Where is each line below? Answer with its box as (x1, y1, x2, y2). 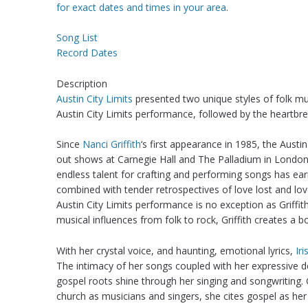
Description (56, 76, 107, 90)
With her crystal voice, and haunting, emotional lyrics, (56, 243, 296, 257)
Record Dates (56, 46, 118, 60)
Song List (56, 31, 98, 45)
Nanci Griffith (82, 137, 141, 151)
